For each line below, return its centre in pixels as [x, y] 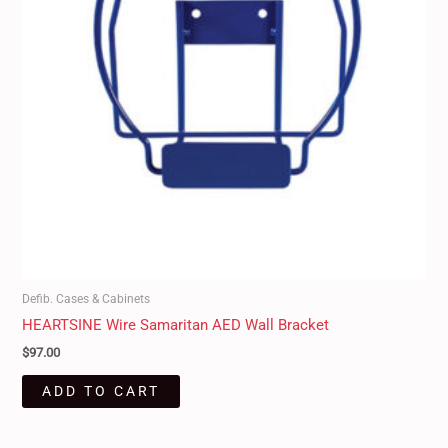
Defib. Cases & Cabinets [86, 298]
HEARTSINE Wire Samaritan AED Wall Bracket [176, 324]
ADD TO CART [101, 390]
